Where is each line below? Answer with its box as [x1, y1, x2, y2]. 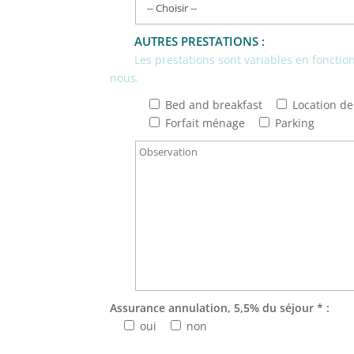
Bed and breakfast [165, 97, 263, 113]
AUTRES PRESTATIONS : [134, 33, 265, 50]
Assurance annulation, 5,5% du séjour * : [110, 300, 330, 316]
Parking [275, 115, 315, 131]
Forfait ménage [165, 115, 246, 131]
